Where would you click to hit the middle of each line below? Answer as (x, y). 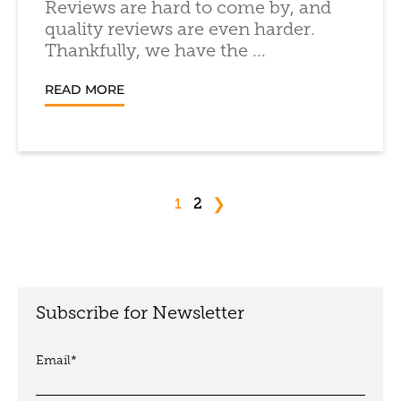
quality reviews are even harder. (180, 30)
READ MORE (85, 90)
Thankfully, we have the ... (155, 52)
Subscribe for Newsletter (140, 314)
